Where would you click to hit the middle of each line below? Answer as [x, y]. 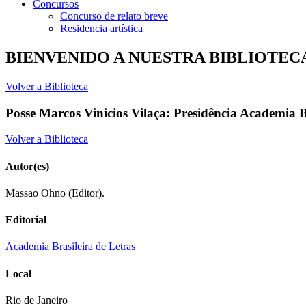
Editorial [26, 220]
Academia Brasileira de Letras [70, 247]
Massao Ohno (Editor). [55, 193]
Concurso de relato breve [114, 16]
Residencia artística [101, 28]
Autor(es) [27, 166]
